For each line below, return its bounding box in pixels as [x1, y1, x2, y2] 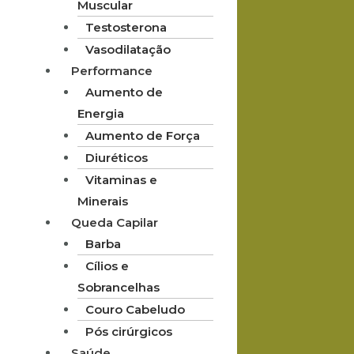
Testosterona [85, 19, 167, 35]
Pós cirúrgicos [85, 323, 172, 339]
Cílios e [85, 258, 129, 273]
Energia [77, 105, 124, 121]
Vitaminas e [85, 171, 157, 187]
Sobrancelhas [77, 279, 160, 295]
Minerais [77, 193, 128, 209]
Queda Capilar [71, 214, 158, 230]
